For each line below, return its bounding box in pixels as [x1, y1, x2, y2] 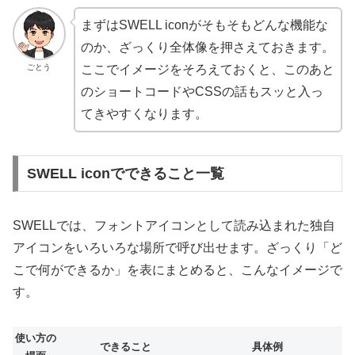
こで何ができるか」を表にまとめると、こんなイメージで [13, 262, 342, 277]
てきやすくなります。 [80, 107, 208, 121]
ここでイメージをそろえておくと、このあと [80, 63, 334, 77]
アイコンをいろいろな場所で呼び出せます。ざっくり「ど [13, 240, 342, 254]
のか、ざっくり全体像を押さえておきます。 [80, 40, 334, 55]
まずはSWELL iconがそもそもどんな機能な [80, 18, 328, 32]
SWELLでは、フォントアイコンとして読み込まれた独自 [13, 218, 335, 232]
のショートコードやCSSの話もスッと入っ [80, 85, 323, 99]
